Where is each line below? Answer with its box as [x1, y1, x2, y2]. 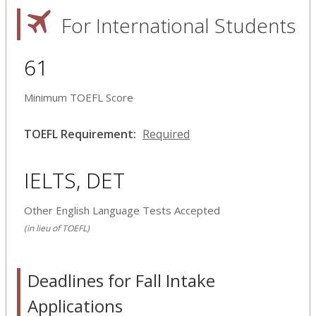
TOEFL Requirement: [24, 126, 136, 142]
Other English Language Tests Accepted [24, 202, 220, 217]
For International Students [61, 11, 296, 39]
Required [142, 126, 190, 142]
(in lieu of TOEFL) [24, 221, 90, 234]
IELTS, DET [24, 165, 125, 195]
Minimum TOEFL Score [24, 90, 133, 104]
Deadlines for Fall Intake [28, 268, 215, 292]
